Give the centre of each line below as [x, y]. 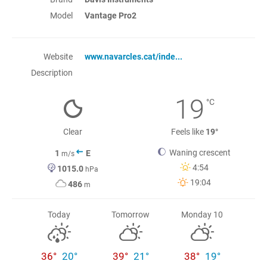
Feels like [188, 132]
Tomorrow [131, 215]
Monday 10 [202, 215]
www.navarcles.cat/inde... [134, 57]
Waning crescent [198, 153]
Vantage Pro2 [111, 15]
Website [58, 57]
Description [52, 73]
